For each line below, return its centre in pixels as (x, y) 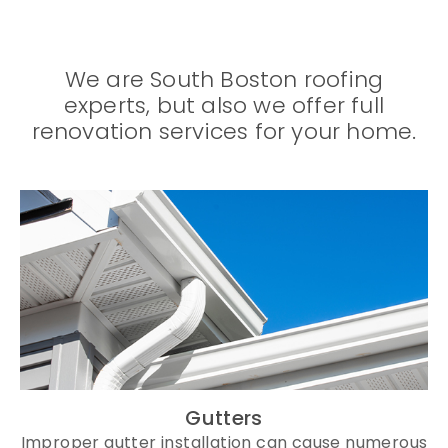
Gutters (224, 417)
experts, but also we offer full (224, 105)
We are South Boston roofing (224, 79)
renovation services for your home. (224, 131)
